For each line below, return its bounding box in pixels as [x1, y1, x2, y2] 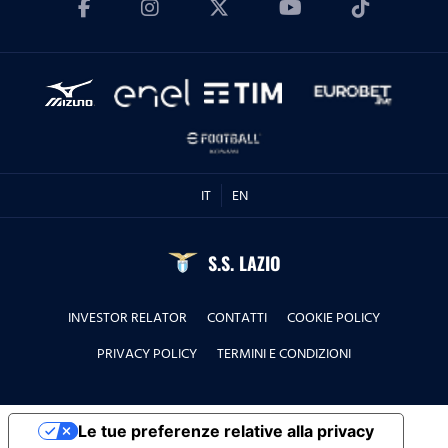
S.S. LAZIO [207, 250, 281, 276]
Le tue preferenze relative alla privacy [77, 421, 374, 441]
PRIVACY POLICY [97, 342, 197, 365]
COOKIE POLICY [287, 306, 380, 329]
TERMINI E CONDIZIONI [217, 342, 351, 365]
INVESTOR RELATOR [68, 306, 187, 329]
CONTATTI [207, 306, 267, 329]
